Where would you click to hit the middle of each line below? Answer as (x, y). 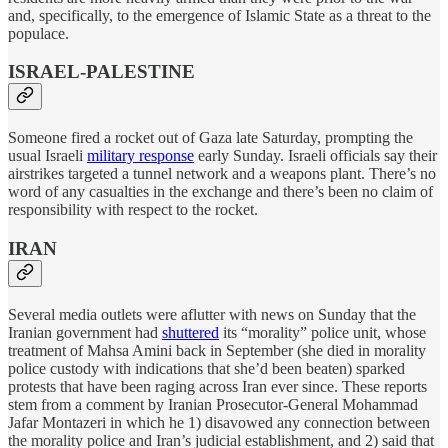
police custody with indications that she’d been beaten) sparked (206, 368)
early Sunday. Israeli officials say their (315, 156)
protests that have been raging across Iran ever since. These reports (217, 386)
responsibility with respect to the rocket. (133, 210)
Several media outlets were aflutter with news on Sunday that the (212, 314)
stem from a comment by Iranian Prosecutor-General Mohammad (213, 404)
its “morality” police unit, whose (322, 332)
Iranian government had (85, 332)
